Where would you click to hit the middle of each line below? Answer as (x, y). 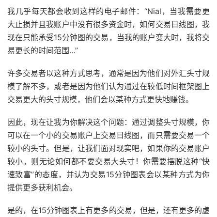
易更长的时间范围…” (43, 50)
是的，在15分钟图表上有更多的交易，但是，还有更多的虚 (108, 210)
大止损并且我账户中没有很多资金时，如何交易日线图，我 (108, 24)
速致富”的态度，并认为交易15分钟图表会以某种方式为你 (108, 174)
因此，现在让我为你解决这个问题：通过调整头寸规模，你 (108, 122)
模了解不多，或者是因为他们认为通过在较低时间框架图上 (108, 86)
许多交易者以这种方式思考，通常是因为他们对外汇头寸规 (108, 73)
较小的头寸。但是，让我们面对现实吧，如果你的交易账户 (108, 148)
